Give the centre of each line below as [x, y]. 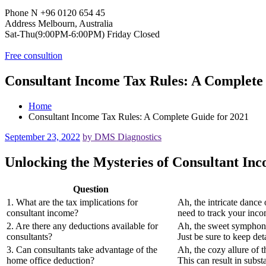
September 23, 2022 [42, 137]
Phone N [21, 13]
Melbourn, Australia [75, 23]
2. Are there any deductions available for [82, 226]
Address [20, 23]
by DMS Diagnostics [122, 137]
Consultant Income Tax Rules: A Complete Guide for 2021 [139, 116]
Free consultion [34, 56]
